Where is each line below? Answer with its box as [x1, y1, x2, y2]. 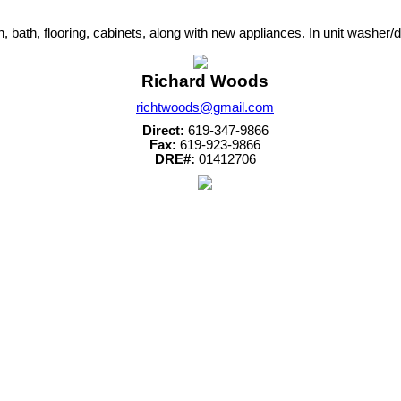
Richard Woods [141, 71, 269, 90]
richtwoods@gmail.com [136, 99, 274, 115]
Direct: [141, 123, 184, 138]
